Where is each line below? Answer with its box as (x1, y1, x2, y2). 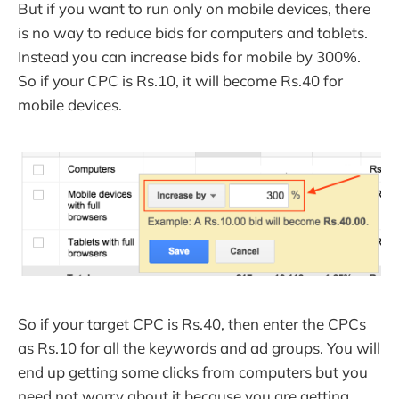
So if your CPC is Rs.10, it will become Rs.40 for (18, 71, 343, 91)
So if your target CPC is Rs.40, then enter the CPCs (18, 313, 366, 333)
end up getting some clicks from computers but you (18, 362, 368, 381)
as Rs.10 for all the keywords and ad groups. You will (18, 338, 380, 357)
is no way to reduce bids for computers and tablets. (18, 23, 368, 43)
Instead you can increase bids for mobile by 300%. (18, 47, 361, 67)
